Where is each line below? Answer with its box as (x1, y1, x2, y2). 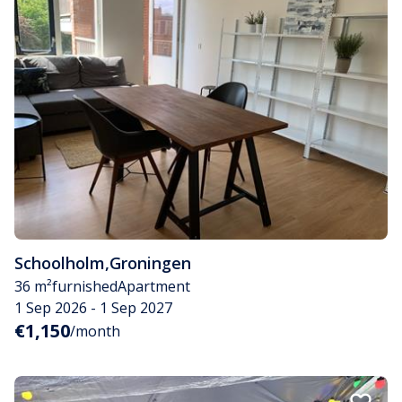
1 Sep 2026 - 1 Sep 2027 (14, 298, 172, 319)
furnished (52, 276, 118, 297)
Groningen (109, 252, 191, 275)
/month (70, 321, 120, 342)
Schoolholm (14, 252, 105, 275)
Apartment (118, 276, 190, 297)
